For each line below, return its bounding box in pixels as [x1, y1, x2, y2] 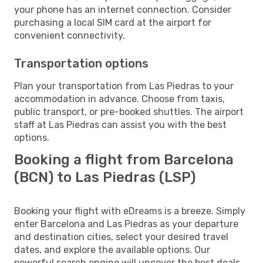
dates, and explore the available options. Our [14, 244, 210, 255]
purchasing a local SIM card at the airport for [14, 16, 211, 28]
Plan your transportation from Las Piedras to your [14, 80, 234, 92]
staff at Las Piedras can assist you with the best [14, 119, 227, 130]
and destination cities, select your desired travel [14, 231, 228, 242]
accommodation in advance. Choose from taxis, [14, 93, 225, 104]
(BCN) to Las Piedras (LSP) [14, 168, 195, 186]
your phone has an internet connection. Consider [14, 4, 231, 15]
